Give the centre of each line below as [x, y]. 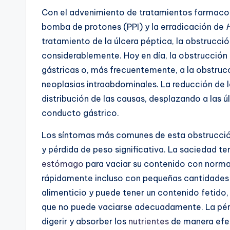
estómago [63, 164]
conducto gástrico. [80, 113]
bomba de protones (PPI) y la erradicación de [134, 26]
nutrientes [149, 221]
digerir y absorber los [85, 221]
